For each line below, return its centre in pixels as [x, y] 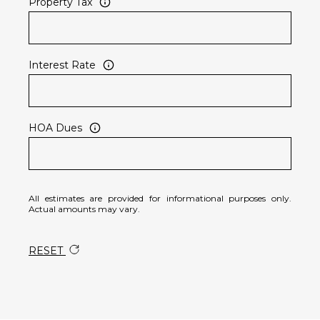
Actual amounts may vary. [84, 209]
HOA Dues [55, 127]
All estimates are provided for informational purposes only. [160, 199]
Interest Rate [62, 65]
